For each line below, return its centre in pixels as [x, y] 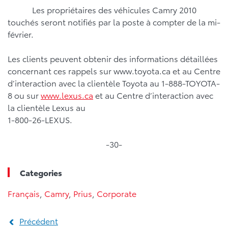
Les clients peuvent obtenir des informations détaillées [113, 58]
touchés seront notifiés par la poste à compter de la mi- [114, 22]
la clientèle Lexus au [47, 107]
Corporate [117, 193]
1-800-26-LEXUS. [40, 119]
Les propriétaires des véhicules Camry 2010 [102, 9]
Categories [41, 172]
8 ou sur [24, 95]
